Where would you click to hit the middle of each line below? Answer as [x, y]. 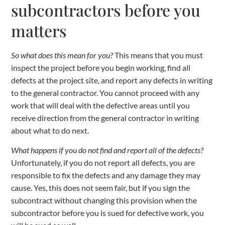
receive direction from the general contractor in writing [105, 118]
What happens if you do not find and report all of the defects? [107, 150]
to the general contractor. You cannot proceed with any [105, 93]
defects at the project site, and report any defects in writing [112, 80]
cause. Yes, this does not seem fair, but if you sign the [101, 188]
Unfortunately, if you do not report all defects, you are [103, 163]
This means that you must [158, 55]
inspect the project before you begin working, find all [101, 68]
